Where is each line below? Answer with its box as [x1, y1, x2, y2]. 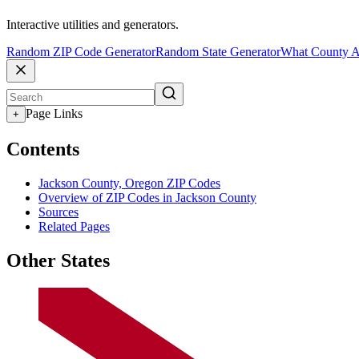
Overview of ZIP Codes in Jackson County [38, 190, 256, 204]
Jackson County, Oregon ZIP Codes [38, 175, 220, 190]
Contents [6, 139, 79, 160]
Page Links [26, 107, 83, 121]
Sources [38, 204, 79, 219]
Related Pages [38, 219, 110, 233]
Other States [6, 249, 110, 271]
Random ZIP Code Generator [6, 45, 155, 59]
